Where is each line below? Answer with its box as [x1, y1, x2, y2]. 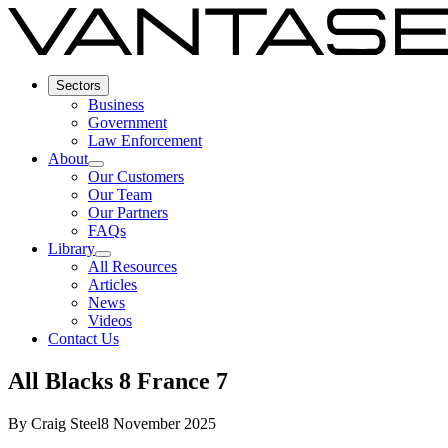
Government [88, 113, 167, 131]
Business [88, 95, 144, 113]
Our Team [88, 185, 152, 203]
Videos [88, 311, 132, 329]
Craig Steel [31, 414, 101, 432]
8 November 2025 [101, 414, 216, 432]
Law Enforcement [88, 131, 202, 149]
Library [48, 239, 95, 257]
